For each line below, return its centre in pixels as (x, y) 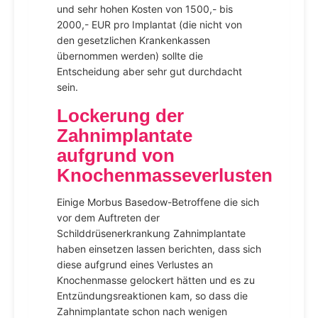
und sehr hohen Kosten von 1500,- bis (145, 9)
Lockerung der (120, 116)
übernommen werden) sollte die (130, 56)
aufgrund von (116, 155)
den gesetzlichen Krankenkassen (133, 40)
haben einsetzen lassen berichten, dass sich (159, 249)
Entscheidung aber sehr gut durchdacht (149, 71)
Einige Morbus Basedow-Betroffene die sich (158, 202)
